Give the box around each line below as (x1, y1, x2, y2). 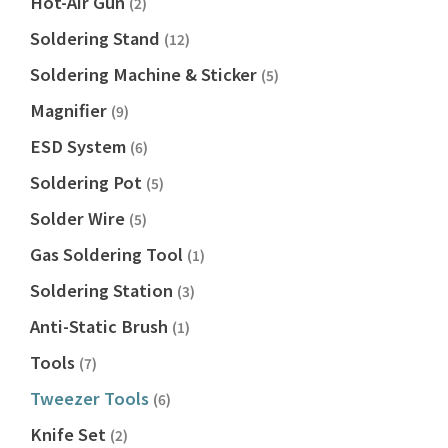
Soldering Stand (30, 26, 164, 51)
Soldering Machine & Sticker (30, 62, 261, 87)
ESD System (30, 134, 130, 159)
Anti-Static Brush (30, 314, 172, 339)
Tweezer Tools (30, 386, 153, 411)
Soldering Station (30, 278, 177, 303)
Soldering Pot (30, 170, 146, 195)
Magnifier (30, 98, 111, 123)
